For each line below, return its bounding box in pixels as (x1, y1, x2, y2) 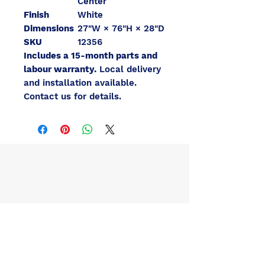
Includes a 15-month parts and (24, 50, 157, 61)
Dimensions (24, 23, 74, 34)
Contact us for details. (24, 91, 121, 102)
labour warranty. (24, 64, 96, 75)
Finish (24, 9, 49, 20)
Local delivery (96, 64, 161, 75)
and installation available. (24, 77, 137, 88)
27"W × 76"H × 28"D (77, 23, 164, 34)
